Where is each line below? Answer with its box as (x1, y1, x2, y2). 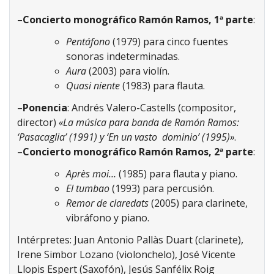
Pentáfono (66, 35, 110, 49)
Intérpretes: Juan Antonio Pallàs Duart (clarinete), (17, 233, 243, 247)
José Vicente (177, 248, 235, 262)
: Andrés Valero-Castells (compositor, (67, 101, 236, 115)
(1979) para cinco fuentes (110, 35, 228, 49)
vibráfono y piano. (66, 211, 149, 225)
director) (17, 116, 59, 130)
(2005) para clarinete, (151, 196, 248, 210)
